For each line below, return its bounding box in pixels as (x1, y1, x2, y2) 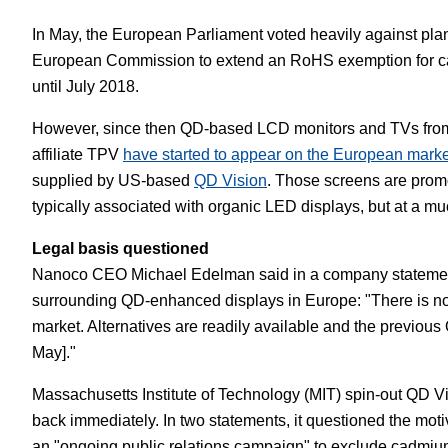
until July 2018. (32, 78, 139, 95)
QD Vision (194, 172, 267, 189)
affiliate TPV (32, 146, 123, 163)
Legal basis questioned (32, 240, 209, 257)
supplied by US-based (32, 172, 194, 189)
